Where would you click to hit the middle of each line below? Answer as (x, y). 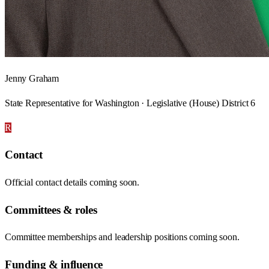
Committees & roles (51, 210)
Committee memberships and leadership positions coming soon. (122, 237)
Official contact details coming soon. (72, 182)
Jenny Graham (32, 78)
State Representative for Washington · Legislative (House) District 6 (130, 103)
